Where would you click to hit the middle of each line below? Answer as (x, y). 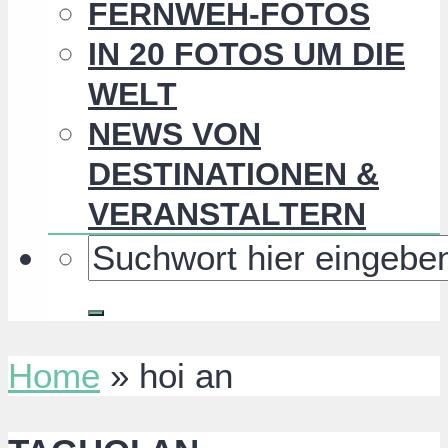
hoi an (186, 376)
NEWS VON (174, 134)
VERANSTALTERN (227, 214)
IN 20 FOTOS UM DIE (246, 54)
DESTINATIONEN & (233, 174)
